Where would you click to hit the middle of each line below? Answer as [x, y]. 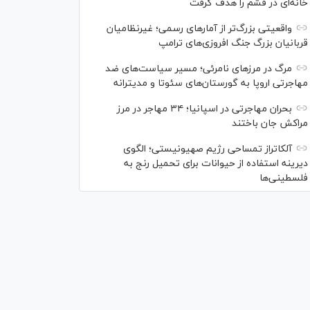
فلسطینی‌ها [284, 178]
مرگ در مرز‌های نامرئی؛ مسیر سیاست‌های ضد [199, 69]
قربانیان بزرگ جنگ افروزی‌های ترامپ [233, 43]
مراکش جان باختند [270, 124]
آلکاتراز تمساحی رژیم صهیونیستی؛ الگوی [208, 149]
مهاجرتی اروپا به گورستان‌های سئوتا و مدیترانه [211, 83]
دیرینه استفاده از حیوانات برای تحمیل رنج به [216, 164]
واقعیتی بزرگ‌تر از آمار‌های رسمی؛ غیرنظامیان [199, 29]
